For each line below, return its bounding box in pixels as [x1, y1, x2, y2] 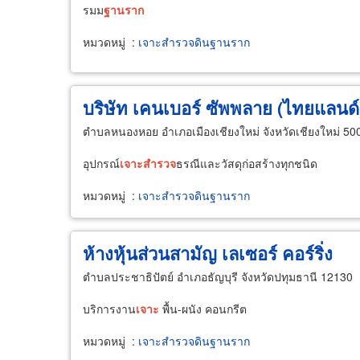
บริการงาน [83, 300, 136, 317]
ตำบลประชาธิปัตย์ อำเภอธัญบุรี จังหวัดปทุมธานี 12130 [83, 268, 353, 284]
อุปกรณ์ [83, 154, 120, 171]
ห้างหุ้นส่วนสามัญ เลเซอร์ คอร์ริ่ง [83, 239, 333, 266]
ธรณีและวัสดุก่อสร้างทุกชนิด [176, 154, 317, 171]
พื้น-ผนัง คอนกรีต [159, 300, 247, 317]
